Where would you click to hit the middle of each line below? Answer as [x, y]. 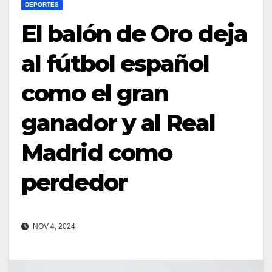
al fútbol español [115, 63]
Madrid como [97, 152]
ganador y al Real [118, 123]
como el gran [95, 93]
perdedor [74, 182]
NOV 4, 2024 [53, 226]
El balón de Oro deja [134, 33]
